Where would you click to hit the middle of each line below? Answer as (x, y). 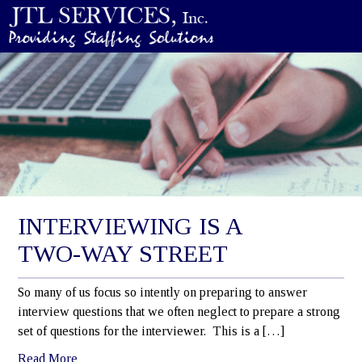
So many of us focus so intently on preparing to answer (162, 292)
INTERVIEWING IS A (130, 225)
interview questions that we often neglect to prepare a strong (179, 311)
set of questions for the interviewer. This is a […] (151, 330)
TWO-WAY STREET (123, 253)
